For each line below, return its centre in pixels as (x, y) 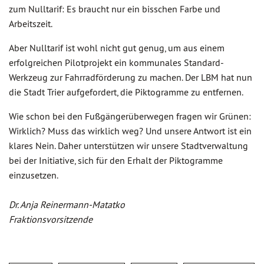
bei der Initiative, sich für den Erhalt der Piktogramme (116, 160)
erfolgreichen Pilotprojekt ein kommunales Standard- (116, 62)
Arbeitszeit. (31, 24)
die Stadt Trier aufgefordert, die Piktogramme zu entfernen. (126, 92)
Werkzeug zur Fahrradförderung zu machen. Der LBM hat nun (131, 77)
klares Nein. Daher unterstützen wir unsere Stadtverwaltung (128, 146)
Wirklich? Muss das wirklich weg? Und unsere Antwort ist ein (130, 131)
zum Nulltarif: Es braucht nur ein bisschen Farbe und (115, 9)
